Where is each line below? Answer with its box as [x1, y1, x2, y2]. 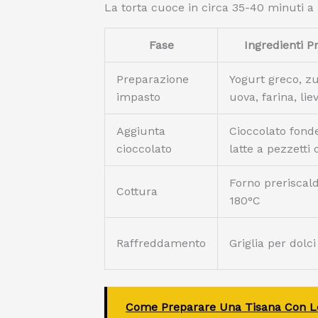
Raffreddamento [116, 236, 206, 250]
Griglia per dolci [229, 236, 316, 250]
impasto [116, 90, 160, 104]
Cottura [116, 185, 158, 198]
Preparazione [116, 72, 189, 86]
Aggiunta [116, 124, 165, 138]
